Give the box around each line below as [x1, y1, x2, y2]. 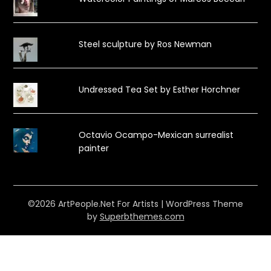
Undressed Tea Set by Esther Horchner [78, 83, 240, 96]
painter [78, 142, 109, 154]
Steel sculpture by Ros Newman [78, 38, 212, 50]
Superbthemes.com [99, 210, 184, 223]
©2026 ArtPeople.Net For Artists [28, 197, 161, 210]
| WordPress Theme [161, 197, 243, 210]
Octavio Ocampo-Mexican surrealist [78, 128, 233, 141]
